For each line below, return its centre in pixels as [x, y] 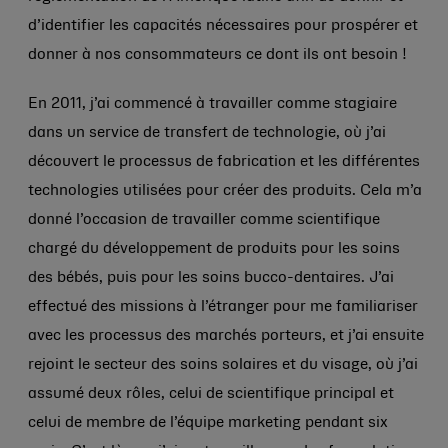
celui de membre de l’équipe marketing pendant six [208, 423]
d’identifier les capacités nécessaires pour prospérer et [223, 26]
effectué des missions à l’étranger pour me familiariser [223, 307]
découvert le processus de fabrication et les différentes [224, 162]
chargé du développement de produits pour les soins [214, 249]
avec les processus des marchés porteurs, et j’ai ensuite [226, 336]
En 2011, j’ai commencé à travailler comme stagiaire [212, 104]
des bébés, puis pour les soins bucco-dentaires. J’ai [211, 278]
